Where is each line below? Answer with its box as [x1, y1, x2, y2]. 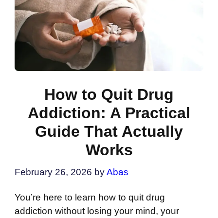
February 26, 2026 [15, 166, 92, 177]
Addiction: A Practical [28, 104, 190, 122]
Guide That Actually [35, 123, 183, 141]
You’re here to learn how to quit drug [15, 192, 165, 202]
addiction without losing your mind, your [15, 205, 179, 216]
